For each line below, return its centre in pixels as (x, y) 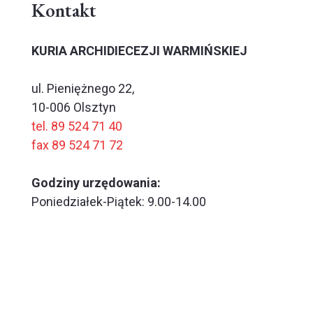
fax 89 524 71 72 (77, 145)
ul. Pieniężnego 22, (83, 88)
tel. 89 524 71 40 (77, 126)
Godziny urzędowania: (96, 182)
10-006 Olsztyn (74, 107)
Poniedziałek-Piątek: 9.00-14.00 (119, 201)
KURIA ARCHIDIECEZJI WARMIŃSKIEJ (139, 50)
